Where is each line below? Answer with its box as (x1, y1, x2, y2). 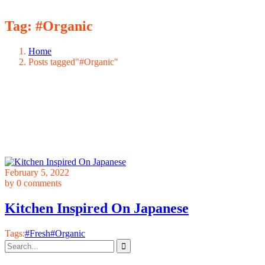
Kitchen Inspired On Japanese (5, 200, 189, 216)
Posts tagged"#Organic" (28, 56, 118, 67)
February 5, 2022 (5, 167, 69, 177)
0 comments (17, 177, 62, 188)
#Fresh (25, 228, 50, 238)
